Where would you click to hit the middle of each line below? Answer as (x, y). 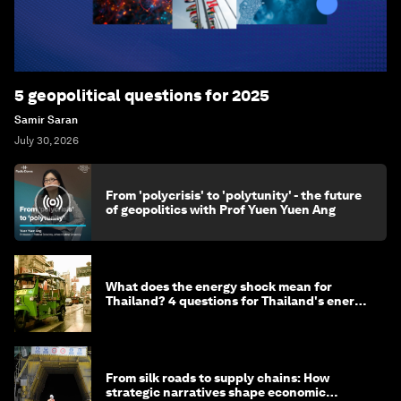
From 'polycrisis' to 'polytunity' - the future (234, 195)
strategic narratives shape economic (216, 392)
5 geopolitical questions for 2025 (142, 95)
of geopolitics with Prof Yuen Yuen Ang (221, 209)
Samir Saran (46, 119)
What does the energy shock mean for (219, 286)
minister (131, 315)
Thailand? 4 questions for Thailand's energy (237, 300)
